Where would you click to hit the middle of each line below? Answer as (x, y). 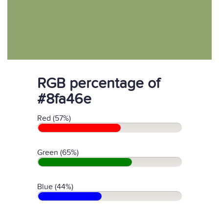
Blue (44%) (55, 187)
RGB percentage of (99, 84)
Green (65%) (58, 153)
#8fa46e (64, 99)
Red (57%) (54, 118)
